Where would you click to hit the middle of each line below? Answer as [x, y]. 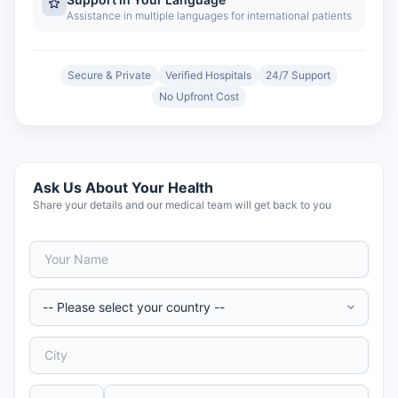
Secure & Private [109, 75]
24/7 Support [298, 75]
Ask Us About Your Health [123, 187]
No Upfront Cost [199, 96]
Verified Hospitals [208, 75]
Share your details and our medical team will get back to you [182, 205]
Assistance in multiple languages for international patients [209, 16]
